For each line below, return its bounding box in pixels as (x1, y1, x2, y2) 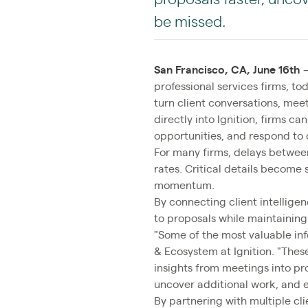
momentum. (154, 179, 214, 191)
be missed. (154, 14, 225, 30)
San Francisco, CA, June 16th (154, 64, 300, 76)
